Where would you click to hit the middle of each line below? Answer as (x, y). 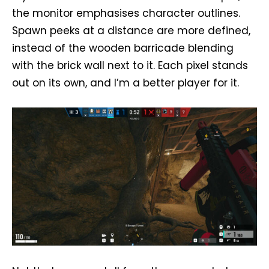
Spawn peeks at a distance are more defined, (131, 31)
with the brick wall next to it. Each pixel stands (130, 66)
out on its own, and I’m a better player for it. (125, 83)
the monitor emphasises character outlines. (126, 14)
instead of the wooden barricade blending (123, 48)
